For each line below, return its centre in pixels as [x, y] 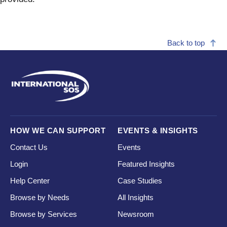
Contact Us [29, 147]
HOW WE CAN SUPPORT [58, 130]
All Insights [136, 197]
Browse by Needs [40, 197]
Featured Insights [146, 164]
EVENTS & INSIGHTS [158, 130]
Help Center [30, 180]
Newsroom [136, 214]
